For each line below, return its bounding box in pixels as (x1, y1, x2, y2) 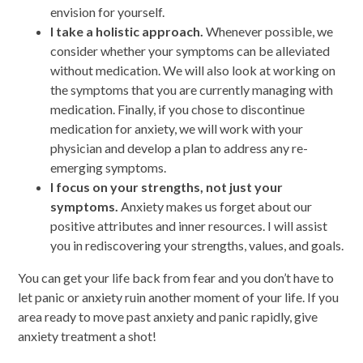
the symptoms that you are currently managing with (50, 81, 334, 97)
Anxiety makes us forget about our (121, 198, 313, 214)
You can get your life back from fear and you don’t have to (18, 269, 335, 285)
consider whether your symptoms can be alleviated (50, 42, 331, 58)
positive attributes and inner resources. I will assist (50, 217, 328, 233)
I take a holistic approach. (50, 23, 207, 39)
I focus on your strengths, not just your (50, 178, 284, 194)
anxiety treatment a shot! (18, 327, 157, 344)
